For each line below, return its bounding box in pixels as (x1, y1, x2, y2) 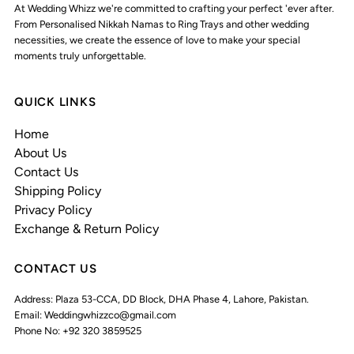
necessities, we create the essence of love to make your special (14, 33, 301, 46)
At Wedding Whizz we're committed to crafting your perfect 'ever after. (14, 2, 335, 14)
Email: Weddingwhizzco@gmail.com (14, 308, 177, 321)
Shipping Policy (14, 183, 102, 198)
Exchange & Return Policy (14, 220, 160, 236)
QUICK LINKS (14, 94, 96, 109)
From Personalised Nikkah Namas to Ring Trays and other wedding (14, 17, 310, 30)
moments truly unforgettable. (14, 49, 147, 62)
